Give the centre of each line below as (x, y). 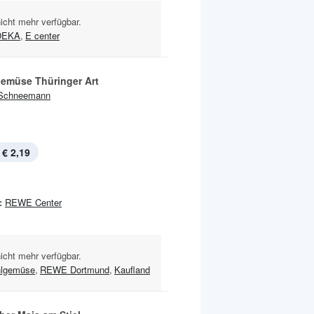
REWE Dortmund (75, 269)
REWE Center (33, 202)
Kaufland (132, 269)
